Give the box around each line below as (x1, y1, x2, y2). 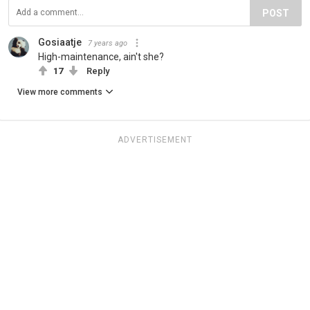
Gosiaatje (38, 36, 82, 48)
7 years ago (88, 38, 127, 48)
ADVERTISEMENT (118, 134, 192, 145)
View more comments (17, 86, 102, 97)
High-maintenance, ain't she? (38, 51, 164, 62)
